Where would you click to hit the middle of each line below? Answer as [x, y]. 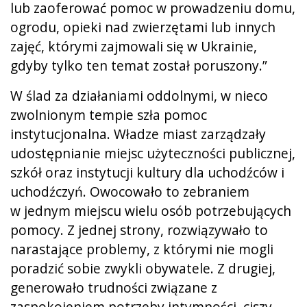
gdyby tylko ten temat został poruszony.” [139, 65]
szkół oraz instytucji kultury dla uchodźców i [147, 172]
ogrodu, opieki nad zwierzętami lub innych [143, 27]
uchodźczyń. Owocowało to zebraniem [130, 191]
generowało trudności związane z [114, 287]
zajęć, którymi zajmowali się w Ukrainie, [134, 46]
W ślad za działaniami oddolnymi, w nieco [139, 95]
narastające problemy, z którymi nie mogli [142, 249]
